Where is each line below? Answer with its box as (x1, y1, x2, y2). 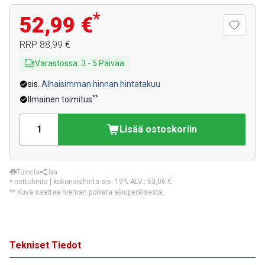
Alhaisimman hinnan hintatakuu (41, 79, 160, 89)
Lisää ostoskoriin (119, 124, 197, 135)
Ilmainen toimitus (28, 95, 92, 104)
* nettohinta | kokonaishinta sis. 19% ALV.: (9, 177, 147, 186)
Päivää (99, 59, 124, 68)
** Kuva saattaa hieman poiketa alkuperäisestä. (9, 188, 164, 196)
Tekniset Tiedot (9, 240, 81, 251)
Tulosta (17, 168, 40, 176)
